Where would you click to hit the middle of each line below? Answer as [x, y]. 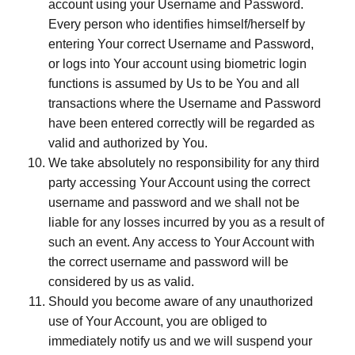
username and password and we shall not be [174, 202]
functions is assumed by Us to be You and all [174, 84]
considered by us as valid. [121, 282]
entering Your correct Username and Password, [181, 44]
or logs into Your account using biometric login [177, 64]
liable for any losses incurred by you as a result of [186, 222]
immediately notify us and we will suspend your [180, 341]
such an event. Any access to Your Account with [181, 242]
